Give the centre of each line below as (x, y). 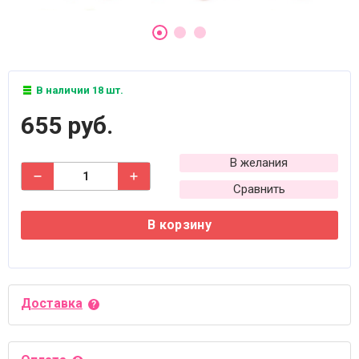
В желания (259, 163)
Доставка (52, 303)
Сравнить (259, 189)
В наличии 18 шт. (79, 90)
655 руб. (67, 125)
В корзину (179, 225)
